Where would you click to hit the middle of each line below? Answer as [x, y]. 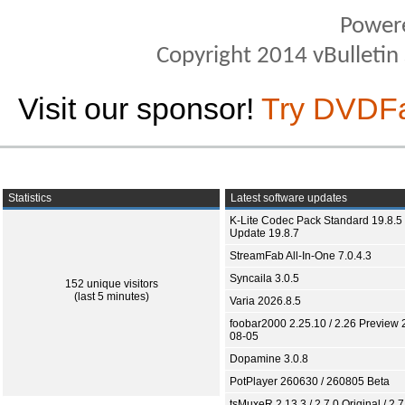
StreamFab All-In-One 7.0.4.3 [301, 256]
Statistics [28, 198]
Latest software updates [287, 198]
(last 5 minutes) [111, 297]
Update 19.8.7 [264, 233]
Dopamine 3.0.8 [269, 359]
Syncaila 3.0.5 [264, 278]
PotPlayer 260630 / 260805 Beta [310, 381]
